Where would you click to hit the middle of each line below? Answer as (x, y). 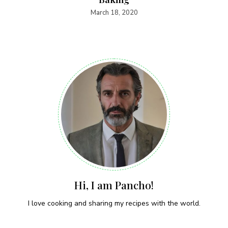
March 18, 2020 (114, 13)
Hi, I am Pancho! (114, 185)
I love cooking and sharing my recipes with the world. (114, 204)
